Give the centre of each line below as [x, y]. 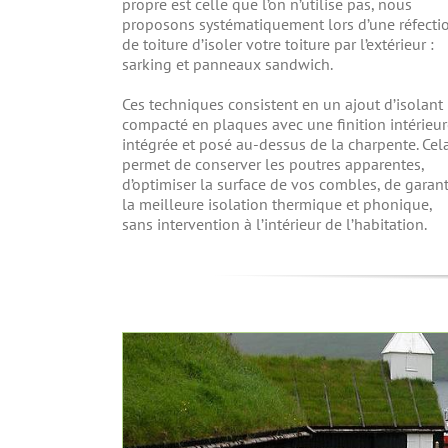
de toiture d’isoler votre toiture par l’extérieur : [278, 44]
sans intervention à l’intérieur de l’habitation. [274, 224]
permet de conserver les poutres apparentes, [273, 164]
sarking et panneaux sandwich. [227, 64]
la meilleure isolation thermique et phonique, [277, 204]
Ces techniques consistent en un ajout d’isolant [282, 104]
